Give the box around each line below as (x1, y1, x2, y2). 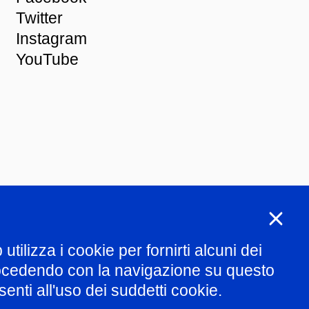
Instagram (16, 30, 88, 48)
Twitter (16, 9, 63, 27)
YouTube (16, 50, 79, 68)
